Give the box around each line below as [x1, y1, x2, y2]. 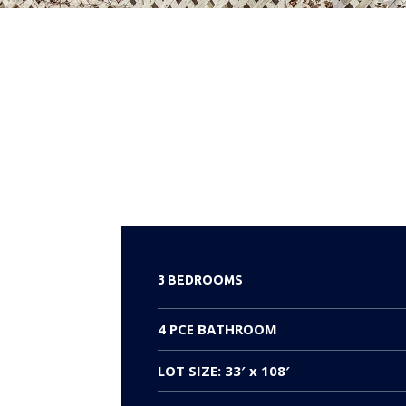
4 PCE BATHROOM [158, 319, 278, 338]
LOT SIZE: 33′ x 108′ [158, 361, 291, 380]
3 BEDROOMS [158, 272, 244, 287]
